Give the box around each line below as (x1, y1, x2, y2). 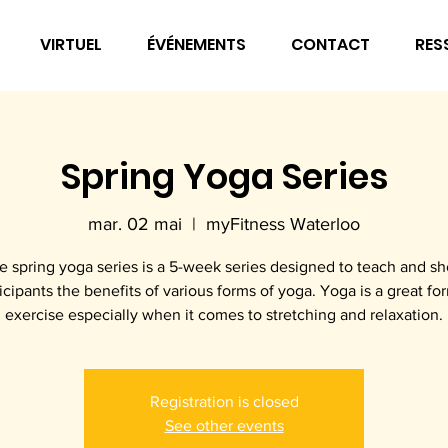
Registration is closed (149, 393, 299, 410)
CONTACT (291, 33, 370, 56)
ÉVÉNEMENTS (147, 33, 246, 56)
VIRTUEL (40, 33, 102, 56)
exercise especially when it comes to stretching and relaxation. (5, 306, 443, 323)
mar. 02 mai (88, 214, 182, 234)
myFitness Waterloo (206, 214, 360, 234)
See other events (164, 417, 284, 434)
